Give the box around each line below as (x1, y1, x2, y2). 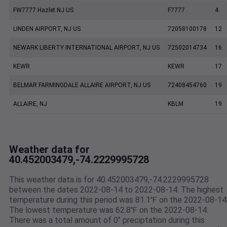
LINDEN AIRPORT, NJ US (13, 25, 81, 33)
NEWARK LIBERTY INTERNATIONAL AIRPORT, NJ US (13, 44, 160, 52)
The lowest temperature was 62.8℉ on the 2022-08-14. (9, 205, 208, 215)
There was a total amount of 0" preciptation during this (9, 215, 205, 225)
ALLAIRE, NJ (13, 100, 47, 108)
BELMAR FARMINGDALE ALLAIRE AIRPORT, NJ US (13, 82, 150, 89)
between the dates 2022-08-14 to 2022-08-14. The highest (9, 185, 223, 195)
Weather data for (9, 143, 90, 156)
